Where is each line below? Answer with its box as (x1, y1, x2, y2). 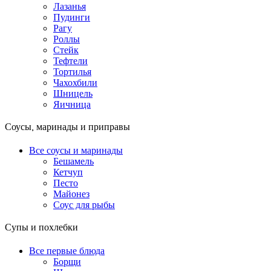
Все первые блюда (29, 246, 105, 256)
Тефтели (53, 56, 88, 67)
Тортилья (53, 67, 91, 77)
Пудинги (53, 12, 90, 23)
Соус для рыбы (53, 200, 115, 211)
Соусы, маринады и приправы (5, 120, 130, 136)
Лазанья (53, 1, 86, 12)
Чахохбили (53, 77, 97, 88)
